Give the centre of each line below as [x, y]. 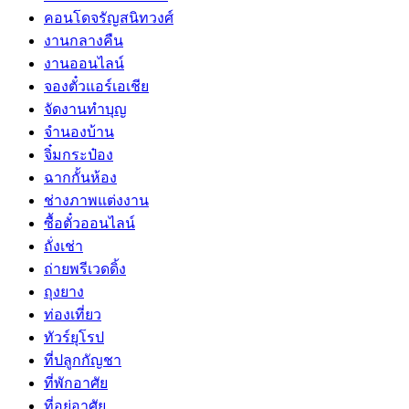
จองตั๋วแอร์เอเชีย [96, 86]
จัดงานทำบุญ [85, 109]
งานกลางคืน [84, 40]
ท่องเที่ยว [73, 314]
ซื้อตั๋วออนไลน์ [89, 223]
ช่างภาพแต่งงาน [96, 200]
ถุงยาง [64, 291]
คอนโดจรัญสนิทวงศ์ [109, 17]
